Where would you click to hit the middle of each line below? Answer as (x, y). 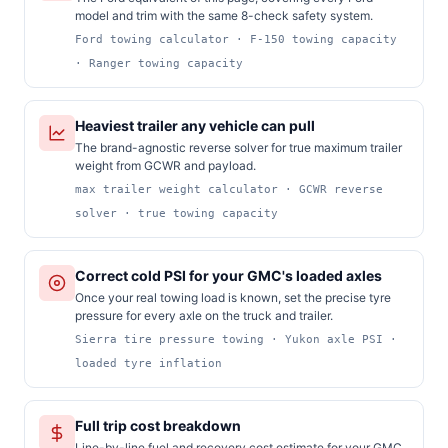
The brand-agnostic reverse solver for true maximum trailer (238, 147)
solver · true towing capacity (176, 212)
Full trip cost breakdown (158, 425)
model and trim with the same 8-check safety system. (224, 15)
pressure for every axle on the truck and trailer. (204, 315)
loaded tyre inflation (148, 362)
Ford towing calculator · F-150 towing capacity (236, 38)
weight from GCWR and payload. (165, 165)
